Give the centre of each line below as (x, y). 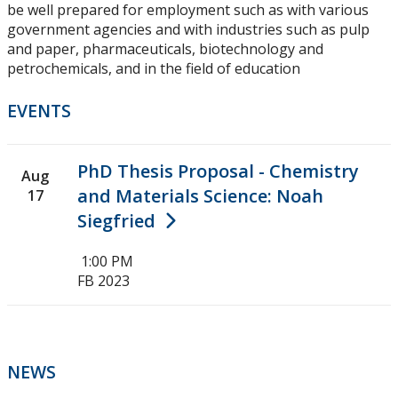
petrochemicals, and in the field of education (154, 69)
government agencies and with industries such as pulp (188, 30)
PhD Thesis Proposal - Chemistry (218, 171)
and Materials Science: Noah (200, 196)
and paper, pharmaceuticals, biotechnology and (165, 49)
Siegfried (116, 221)
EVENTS (39, 111)
